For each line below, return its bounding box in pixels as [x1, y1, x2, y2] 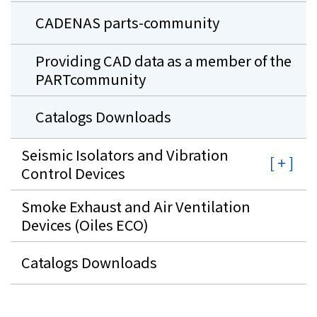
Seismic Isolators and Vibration [21, 144, 229, 165]
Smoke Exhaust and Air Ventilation [21, 195, 250, 217]
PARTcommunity [35, 68, 146, 89]
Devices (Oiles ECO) [21, 214, 149, 235]
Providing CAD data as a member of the [35, 50, 292, 71]
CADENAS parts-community [35, 12, 219, 33]
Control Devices [21, 162, 125, 183]
